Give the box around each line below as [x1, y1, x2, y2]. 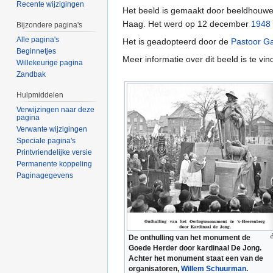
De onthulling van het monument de [129, 233, 250, 242]
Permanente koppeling [16, 159, 93, 168]
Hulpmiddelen [16, 91, 64, 100]
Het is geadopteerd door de [122, 36, 231, 46]
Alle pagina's [16, 35, 60, 44]
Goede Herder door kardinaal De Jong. [129, 243, 261, 252]
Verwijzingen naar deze [16, 105, 95, 114]
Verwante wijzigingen [16, 124, 88, 133]
